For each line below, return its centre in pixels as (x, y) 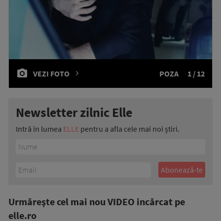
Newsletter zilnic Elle (74, 112)
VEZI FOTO (51, 74)
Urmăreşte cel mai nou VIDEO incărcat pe (97, 202)
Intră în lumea (39, 129)
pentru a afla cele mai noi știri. (129, 129)
